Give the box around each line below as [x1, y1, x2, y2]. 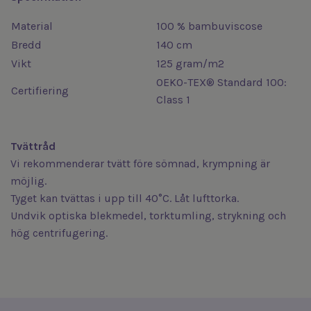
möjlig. [10, 174, 47, 187]
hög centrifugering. [10, 226, 108, 239]
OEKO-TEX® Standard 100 [156, 76, 284, 89]
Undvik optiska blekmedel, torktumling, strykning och [10, 209, 286, 222]
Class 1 [156, 93, 190, 106]
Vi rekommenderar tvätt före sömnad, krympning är [10, 157, 270, 170]
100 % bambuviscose [156, 19, 262, 33]
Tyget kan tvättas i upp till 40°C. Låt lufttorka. [10, 192, 239, 205]
